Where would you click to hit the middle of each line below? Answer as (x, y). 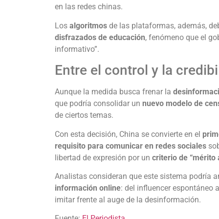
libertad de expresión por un (103, 157)
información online (88, 188)
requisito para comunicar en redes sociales (131, 146)
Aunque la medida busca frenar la (114, 92)
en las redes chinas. (89, 7)
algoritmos (88, 25)
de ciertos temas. (84, 115)
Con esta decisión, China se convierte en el (129, 134)
